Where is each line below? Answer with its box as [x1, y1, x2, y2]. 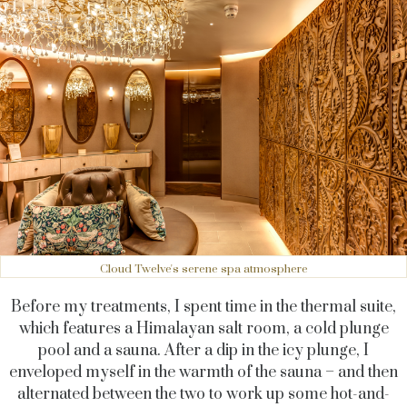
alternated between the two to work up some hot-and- [17, 383, 390, 404]
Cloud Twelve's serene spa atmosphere [99, 261, 308, 276]
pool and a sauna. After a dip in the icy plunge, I [38, 340, 369, 361]
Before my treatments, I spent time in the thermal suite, [11, 296, 396, 317]
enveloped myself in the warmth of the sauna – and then [9, 362, 398, 382]
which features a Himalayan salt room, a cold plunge [18, 318, 389, 339]
